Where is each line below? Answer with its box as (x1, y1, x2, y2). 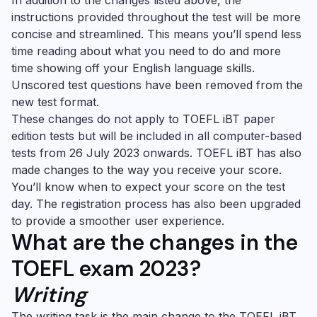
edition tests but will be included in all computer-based (11, 129, 301, 143)
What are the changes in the (11, 229, 298, 256)
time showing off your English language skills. (11, 61, 255, 75)
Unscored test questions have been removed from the (11, 78, 303, 92)
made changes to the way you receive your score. (11, 163, 282, 177)
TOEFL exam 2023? (11, 255, 201, 282)
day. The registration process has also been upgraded (11, 197, 301, 211)
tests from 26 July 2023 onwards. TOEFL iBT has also (11, 146, 301, 160)
